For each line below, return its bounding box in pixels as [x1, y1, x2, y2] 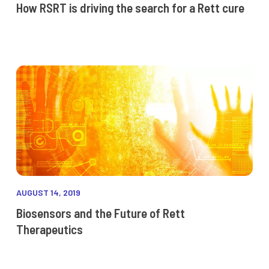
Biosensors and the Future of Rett [16, 205, 185, 221]
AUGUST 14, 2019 [16, 187, 80, 198]
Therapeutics [16, 222, 83, 237]
